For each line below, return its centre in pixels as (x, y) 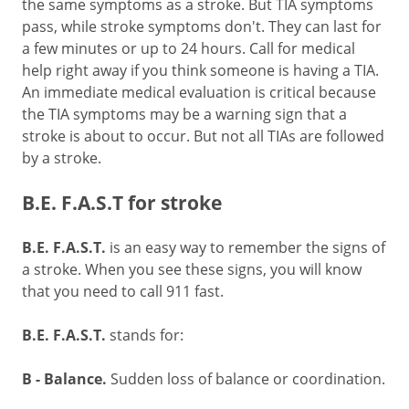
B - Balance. (64, 379)
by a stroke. (62, 157)
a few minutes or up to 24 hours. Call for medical (189, 48)
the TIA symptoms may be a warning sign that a (184, 114)
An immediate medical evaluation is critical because (199, 92)
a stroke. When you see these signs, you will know (192, 269)
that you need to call (94, 291)
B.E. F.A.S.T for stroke (122, 202)
